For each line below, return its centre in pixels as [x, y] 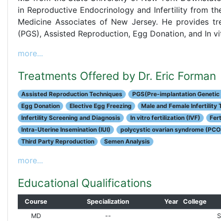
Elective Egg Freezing [100, 106]
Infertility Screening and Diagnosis [71, 118]
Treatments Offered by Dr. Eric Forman [117, 76]
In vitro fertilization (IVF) [165, 118]
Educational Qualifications [85, 183]
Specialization [108, 202]
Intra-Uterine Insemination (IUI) [66, 130]
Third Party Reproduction [58, 142]
